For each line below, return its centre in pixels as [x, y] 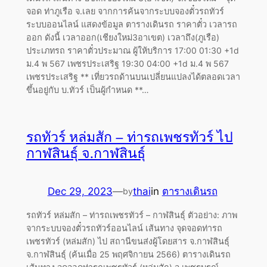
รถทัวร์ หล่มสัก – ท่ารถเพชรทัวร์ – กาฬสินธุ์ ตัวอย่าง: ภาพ [131, 215]
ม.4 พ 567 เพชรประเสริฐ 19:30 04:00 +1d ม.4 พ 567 [127, 64]
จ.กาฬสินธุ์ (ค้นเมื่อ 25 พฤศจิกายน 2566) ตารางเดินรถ [128, 254]
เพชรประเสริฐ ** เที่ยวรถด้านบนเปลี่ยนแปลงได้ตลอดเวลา [133, 77]
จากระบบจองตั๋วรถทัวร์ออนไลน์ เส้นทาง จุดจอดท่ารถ [124, 228]
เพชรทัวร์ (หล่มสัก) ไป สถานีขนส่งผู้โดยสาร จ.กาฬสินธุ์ [128, 241]
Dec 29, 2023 [80, 191]
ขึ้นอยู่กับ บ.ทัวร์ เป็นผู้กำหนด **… [87, 90]
